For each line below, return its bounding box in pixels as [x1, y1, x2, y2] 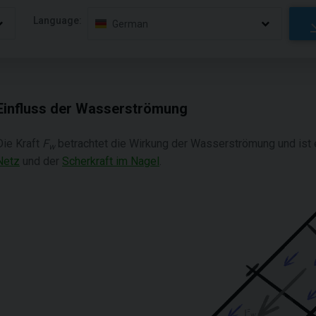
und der [20, 154, 62, 168]
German [112, 18, 149, 30]
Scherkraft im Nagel [62, 154, 159, 168]
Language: [33, 14, 83, 26]
